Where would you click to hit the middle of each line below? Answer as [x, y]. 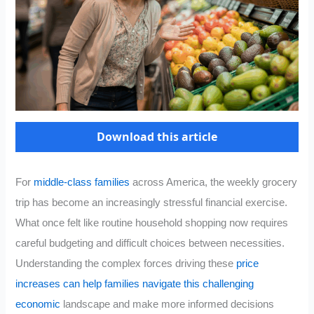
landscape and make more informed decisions [168, 305]
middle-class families [82, 183]
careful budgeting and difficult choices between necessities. [150, 244]
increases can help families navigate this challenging [135, 284]
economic [38, 305]
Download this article [157, 137]
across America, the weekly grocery [214, 183]
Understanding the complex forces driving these [126, 264]
